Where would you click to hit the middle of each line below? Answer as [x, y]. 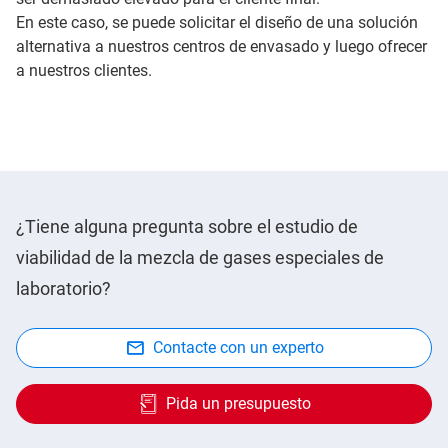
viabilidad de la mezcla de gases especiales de [200, 257]
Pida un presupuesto [238, 403]
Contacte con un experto [238, 347]
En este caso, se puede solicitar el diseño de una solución [217, 22]
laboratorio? [63, 288]
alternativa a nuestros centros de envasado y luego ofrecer [221, 46]
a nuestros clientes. [84, 70]
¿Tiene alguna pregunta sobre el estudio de [187, 226]
